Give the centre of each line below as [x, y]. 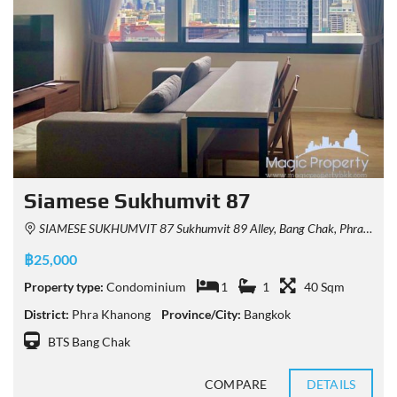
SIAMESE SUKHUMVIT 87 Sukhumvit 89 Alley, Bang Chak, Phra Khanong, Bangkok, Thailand [200, 228]
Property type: [64, 286]
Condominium [146, 286]
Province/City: [201, 314]
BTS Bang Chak [89, 341]
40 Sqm [324, 286]
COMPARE [236, 384]
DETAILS [331, 384]
